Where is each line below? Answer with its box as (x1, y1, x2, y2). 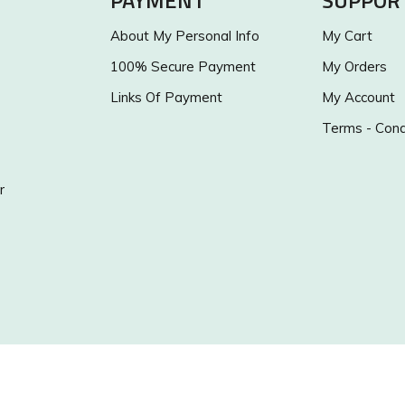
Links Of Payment (110, 89, 222, 107)
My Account (322, 89, 395, 107)
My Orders (322, 58, 387, 76)
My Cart (322, 27, 372, 45)
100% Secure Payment (110, 58, 256, 76)
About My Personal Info (110, 27, 259, 45)
